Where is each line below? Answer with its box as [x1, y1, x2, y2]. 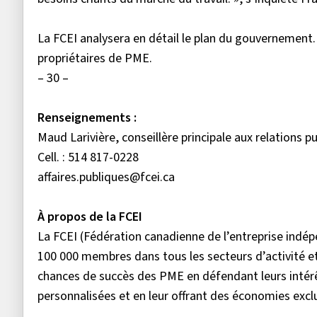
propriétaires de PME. [38, 50, 152, 68]
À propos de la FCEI [38, 208, 145, 226]
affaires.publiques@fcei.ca [38, 168, 180, 187]
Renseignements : [38, 109, 137, 127]
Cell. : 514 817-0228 [38, 149, 139, 167]
